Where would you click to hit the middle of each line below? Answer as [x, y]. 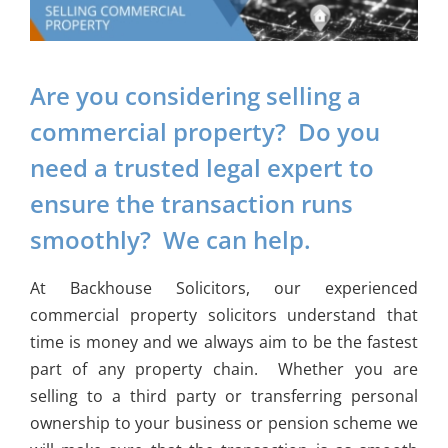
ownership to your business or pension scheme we [224, 423]
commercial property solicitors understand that [224, 315]
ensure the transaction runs [191, 203]
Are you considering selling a [195, 95]
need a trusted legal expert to [201, 167]
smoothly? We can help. [170, 239]
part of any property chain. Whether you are [224, 369]
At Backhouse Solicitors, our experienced [224, 288]
